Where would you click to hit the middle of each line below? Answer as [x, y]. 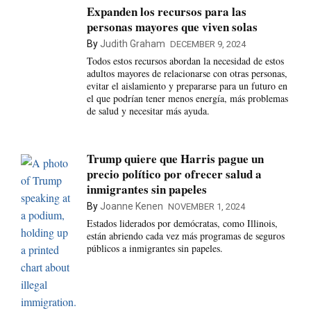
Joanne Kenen [131, 206]
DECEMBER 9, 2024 [208, 44]
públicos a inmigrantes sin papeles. [154, 248]
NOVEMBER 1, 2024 [206, 206]
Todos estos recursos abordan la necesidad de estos [185, 61]
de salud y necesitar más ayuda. [148, 111]
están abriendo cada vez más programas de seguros [185, 235]
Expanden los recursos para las [166, 12]
